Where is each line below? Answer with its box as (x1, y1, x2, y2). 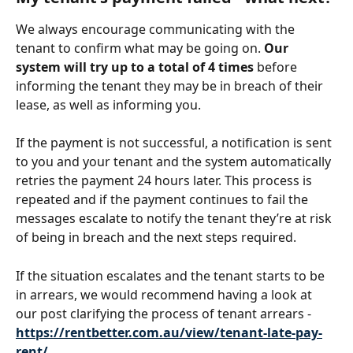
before (254, 58, 300, 76)
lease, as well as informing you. (16, 95, 201, 113)
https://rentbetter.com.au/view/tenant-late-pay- (16, 323, 322, 341)
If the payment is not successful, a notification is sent (16, 134, 335, 152)
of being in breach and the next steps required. (16, 229, 299, 247)
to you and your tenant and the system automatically (16, 153, 334, 171)
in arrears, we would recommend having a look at (16, 285, 315, 303)
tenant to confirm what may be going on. (16, 39, 264, 57)
